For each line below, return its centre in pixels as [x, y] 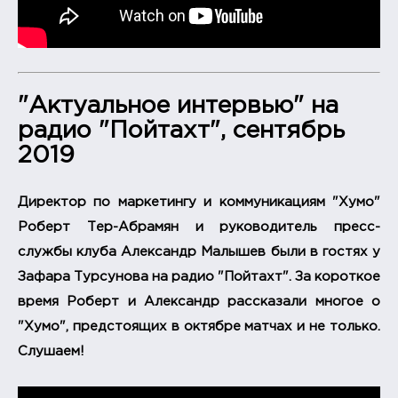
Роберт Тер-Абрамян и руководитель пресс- [199, 227]
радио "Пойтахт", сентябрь [181, 131]
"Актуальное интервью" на [178, 106]
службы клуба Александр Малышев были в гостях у [199, 251]
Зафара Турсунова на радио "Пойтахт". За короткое [199, 276]
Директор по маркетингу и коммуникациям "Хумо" [199, 202]
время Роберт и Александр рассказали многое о [199, 301]
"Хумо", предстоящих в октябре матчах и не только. [199, 326]
